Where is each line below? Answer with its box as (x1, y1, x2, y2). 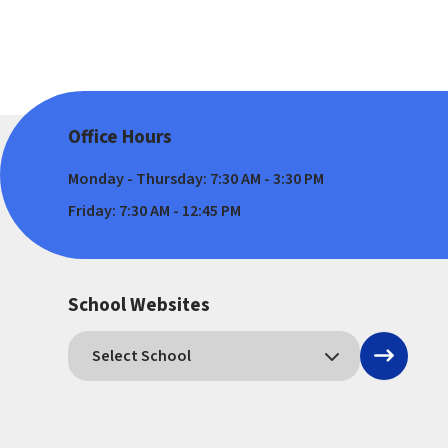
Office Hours (67, 122, 172, 151)
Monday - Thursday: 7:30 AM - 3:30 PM (67, 167, 324, 190)
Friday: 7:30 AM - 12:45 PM (67, 199, 241, 222)
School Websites (67, 290, 210, 319)
